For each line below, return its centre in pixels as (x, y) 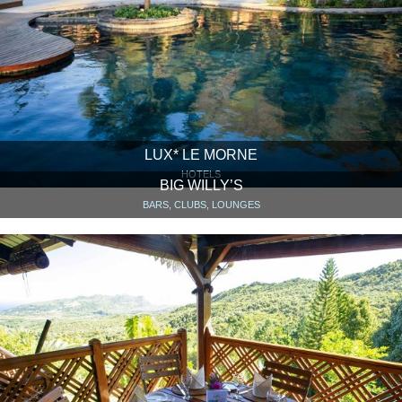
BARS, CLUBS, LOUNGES (201, 205)
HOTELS (201, 175)
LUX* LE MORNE (201, 155)
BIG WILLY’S (201, 186)
